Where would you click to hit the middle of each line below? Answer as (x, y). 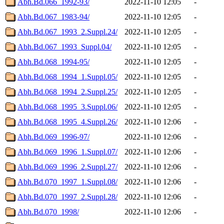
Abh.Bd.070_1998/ (48, 211)
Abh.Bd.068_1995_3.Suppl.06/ (67, 106)
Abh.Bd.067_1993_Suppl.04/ (64, 46)
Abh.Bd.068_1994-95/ (53, 61)
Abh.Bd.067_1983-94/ (53, 16)
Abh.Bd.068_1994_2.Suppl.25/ (67, 91)
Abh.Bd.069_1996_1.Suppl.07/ (67, 151)
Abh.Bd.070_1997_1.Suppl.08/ (67, 181)
